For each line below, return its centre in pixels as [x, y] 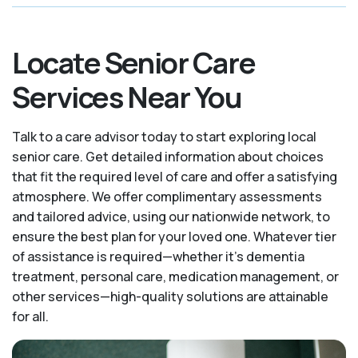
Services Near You [127, 97]
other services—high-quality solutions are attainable [170, 296]
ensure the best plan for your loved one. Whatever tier [174, 236]
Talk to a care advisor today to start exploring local [164, 136]
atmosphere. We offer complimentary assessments [167, 196]
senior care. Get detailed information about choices [168, 156]
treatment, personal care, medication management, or [175, 276]
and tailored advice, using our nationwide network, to [171, 216]
